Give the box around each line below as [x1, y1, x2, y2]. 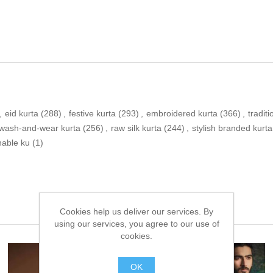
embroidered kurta [146, 108, 218, 119]
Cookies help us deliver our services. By [60, 206, 213, 216]
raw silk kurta [111, 123, 161, 133]
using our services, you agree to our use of [54, 218, 219, 229]
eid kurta [5, 108, 38, 119]
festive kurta [69, 108, 116, 119]
